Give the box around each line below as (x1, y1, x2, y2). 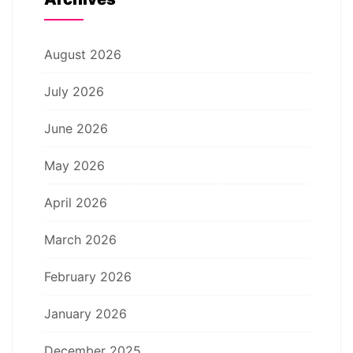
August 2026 (44, 46, 121, 62)
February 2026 (44, 268, 132, 284)
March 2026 (44, 231, 117, 247)
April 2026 (44, 194, 107, 210)
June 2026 (44, 120, 108, 136)
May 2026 (44, 157, 105, 173)
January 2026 (44, 305, 127, 321)
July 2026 (44, 83, 104, 99)
